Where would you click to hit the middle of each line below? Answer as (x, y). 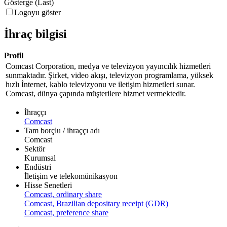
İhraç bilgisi (35, 34)
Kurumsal (40, 158)
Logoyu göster (37, 13)
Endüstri (38, 167)
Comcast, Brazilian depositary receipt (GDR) (96, 203)
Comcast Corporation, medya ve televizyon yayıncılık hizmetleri (108, 66)
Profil (14, 55)
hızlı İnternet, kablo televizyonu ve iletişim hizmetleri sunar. (100, 84)
